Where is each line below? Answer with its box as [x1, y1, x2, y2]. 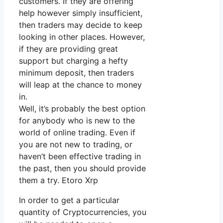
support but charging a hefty [19, 56, 128, 66]
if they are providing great [19, 44, 118, 54]
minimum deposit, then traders [19, 68, 134, 78]
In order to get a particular [19, 195, 119, 206]
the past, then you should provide [19, 163, 146, 174]
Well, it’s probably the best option [19, 104, 145, 114]
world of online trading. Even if [19, 127, 135, 138]
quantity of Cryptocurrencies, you [19, 207, 146, 218]
